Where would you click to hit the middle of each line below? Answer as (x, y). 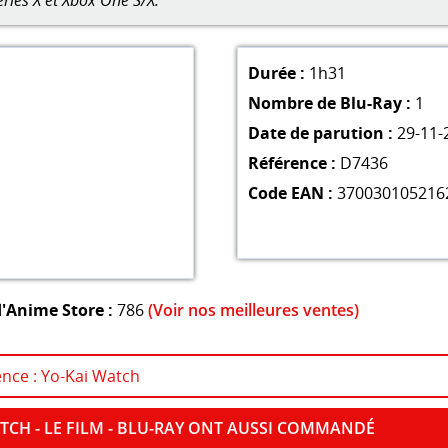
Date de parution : (320, 132)
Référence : (291, 162)
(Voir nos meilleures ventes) (254, 310)
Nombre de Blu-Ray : (329, 102)
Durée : (276, 72)
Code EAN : (290, 192)
